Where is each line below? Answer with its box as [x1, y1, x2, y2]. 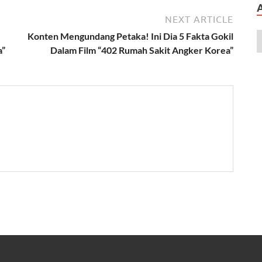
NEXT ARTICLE [165, 13, 233, 25]
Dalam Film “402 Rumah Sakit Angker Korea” [50, 44, 233, 56]
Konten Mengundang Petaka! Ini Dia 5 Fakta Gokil [27, 30, 233, 42]
